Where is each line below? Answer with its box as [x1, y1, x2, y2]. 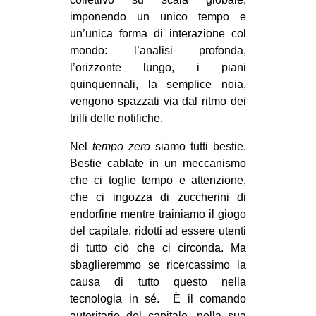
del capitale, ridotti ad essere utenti [70, 224, 246, 237]
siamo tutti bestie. [150, 140, 246, 152]
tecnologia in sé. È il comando [70, 292, 246, 305]
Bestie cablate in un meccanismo [70, 157, 246, 169]
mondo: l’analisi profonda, [70, 44, 246, 56]
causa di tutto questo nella [70, 275, 246, 288]
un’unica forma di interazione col [70, 27, 246, 39]
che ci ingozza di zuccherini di [70, 190, 246, 203]
